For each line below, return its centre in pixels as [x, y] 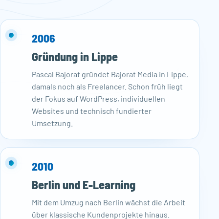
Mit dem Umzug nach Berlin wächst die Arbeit [109, 202]
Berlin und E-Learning [84, 184]
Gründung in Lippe [75, 56]
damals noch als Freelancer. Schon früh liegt [107, 86]
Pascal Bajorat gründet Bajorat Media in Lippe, [110, 74]
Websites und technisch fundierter [92, 110]
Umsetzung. [52, 123]
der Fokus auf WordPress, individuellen [99, 98]
